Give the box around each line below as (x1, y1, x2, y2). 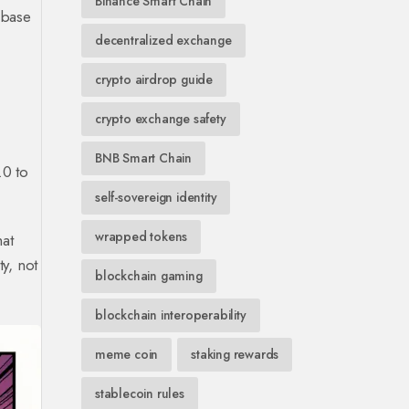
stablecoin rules (95, 384, 184, 403)
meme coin (95, 345, 159, 363)
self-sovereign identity (95, 188, 217, 206)
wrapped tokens (95, 227, 188, 246)
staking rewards (191, 345, 279, 363)
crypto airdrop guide (95, 70, 213, 89)
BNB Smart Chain (95, 149, 192, 167)
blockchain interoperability (95, 306, 246, 324)
